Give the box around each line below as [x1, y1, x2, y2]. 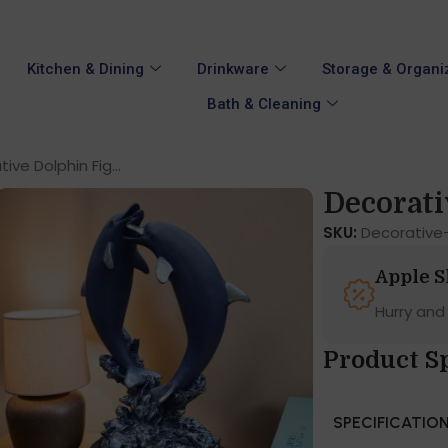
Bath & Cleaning [206, 95, 321, 114]
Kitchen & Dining [26, 60, 144, 79]
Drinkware [196, 60, 269, 79]
